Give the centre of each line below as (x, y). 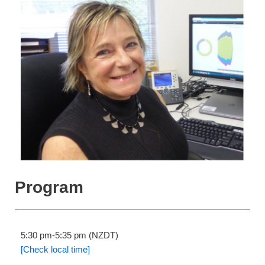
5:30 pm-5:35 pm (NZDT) (71, 235)
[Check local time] (55, 250)
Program (49, 188)
